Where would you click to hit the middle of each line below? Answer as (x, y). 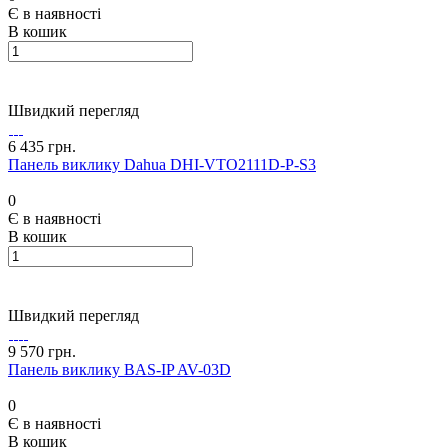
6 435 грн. (42, 147)
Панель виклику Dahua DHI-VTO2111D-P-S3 (162, 165)
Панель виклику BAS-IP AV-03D (119, 370)
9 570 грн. (42, 352)
